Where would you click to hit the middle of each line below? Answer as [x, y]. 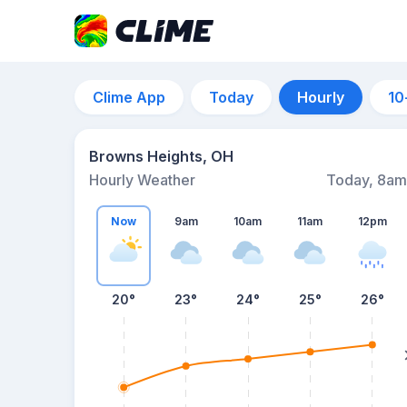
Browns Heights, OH [161, 156]
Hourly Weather [142, 180]
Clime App [129, 97]
